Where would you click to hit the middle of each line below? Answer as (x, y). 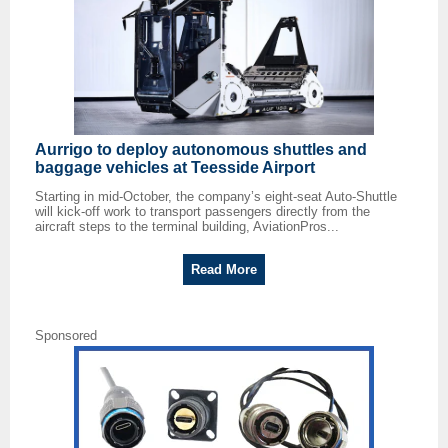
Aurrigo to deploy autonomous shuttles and (201, 150)
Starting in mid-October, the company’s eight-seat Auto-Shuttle (216, 197)
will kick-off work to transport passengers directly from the (202, 212)
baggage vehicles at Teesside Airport (175, 168)
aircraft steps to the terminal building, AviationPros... (187, 227)
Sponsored (66, 336)
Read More (224, 270)
